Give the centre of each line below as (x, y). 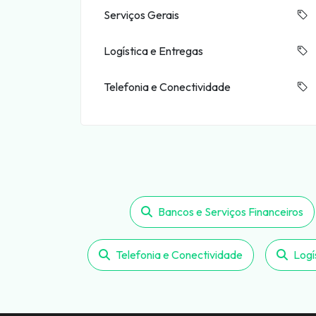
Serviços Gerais (141, 15)
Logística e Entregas (153, 51)
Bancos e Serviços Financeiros (231, 212)
